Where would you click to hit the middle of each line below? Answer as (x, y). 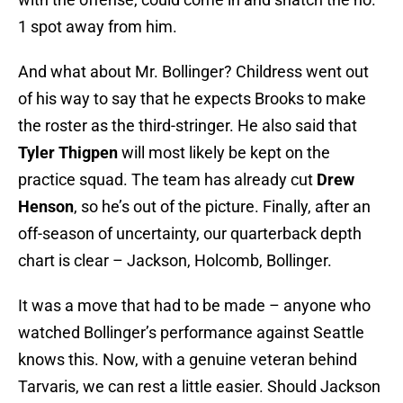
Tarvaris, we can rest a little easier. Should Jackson (199, 387)
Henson (46, 207)
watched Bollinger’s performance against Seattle (191, 333)
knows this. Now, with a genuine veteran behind (188, 360)
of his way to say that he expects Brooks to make (192, 99)
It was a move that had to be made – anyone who (194, 306)
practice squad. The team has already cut (167, 180)
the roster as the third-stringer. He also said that (188, 126)
